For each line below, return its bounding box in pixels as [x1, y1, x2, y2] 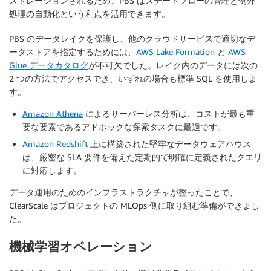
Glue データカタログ [9, 60, 88, 71]
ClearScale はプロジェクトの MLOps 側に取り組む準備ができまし [9, 200, 260, 211]
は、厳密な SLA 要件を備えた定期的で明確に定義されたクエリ [22, 152, 262, 163]
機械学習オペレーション [9, 238, 152, 254]
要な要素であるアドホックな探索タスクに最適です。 [22, 122, 226, 132]
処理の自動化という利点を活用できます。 [9, 8, 170, 19]
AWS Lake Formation [136, 47, 215, 57]
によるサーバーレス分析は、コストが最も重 [83, 108, 255, 119]
